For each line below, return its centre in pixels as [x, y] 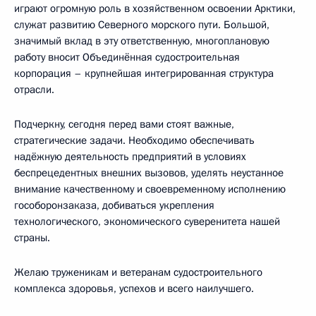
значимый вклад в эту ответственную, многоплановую [142, 41]
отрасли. [34, 90]
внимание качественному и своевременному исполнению [150, 189]
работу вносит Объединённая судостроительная [127, 57]
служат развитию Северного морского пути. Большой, [142, 25]
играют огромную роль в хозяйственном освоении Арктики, [155, 8]
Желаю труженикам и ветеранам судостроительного [138, 272]
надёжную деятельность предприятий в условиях [130, 157]
